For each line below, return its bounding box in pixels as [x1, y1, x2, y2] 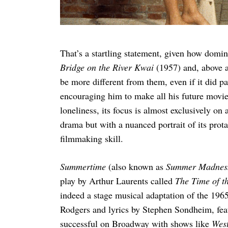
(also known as [108, 160, 166, 173]
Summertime [60, 160, 108, 173]
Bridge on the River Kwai [60, 61, 156, 73]
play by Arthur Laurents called [60, 174, 175, 187]
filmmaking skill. [60, 132, 123, 145]
